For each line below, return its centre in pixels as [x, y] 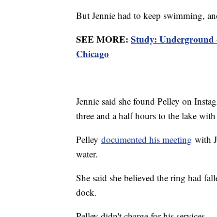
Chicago [93, 54]
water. [88, 154]
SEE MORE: [103, 39]
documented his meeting [147, 139]
